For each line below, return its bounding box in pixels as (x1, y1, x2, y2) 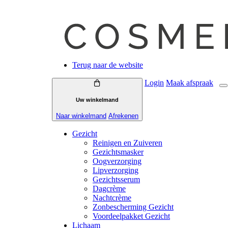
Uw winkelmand (76, 96, 119, 103)
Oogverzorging (93, 157, 141, 166)
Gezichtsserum (93, 175, 140, 184)
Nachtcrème (93, 193, 131, 203)
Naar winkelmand (56, 112, 106, 120)
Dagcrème (93, 184, 126, 193)
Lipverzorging (93, 166, 138, 175)
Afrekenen (108, 112, 138, 120)
